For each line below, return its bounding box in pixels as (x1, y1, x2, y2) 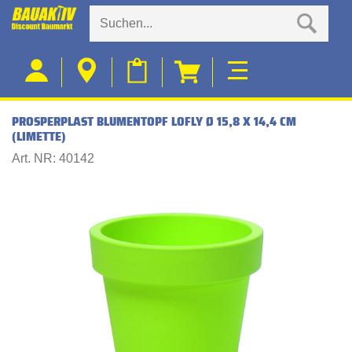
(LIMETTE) (12, 126, 66, 146)
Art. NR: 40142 (12, 152, 94, 165)
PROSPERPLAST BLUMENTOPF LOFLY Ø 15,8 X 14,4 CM (12, 112, 296, 131)
